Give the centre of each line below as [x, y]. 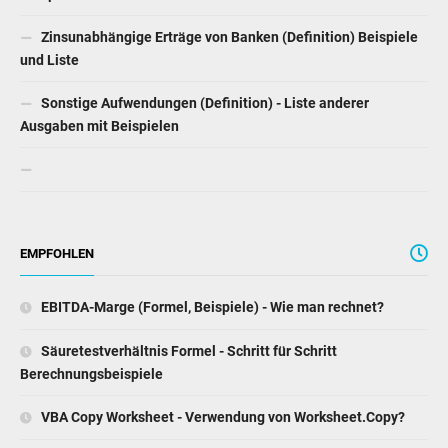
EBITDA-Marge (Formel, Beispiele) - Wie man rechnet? [211, 306]
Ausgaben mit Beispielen [99, 125]
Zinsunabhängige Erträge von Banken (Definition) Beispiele [228, 36]
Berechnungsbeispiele [91, 373]
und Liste [49, 59]
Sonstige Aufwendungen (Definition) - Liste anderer [203, 102]
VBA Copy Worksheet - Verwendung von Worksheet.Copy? [221, 416]
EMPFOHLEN [57, 253]
